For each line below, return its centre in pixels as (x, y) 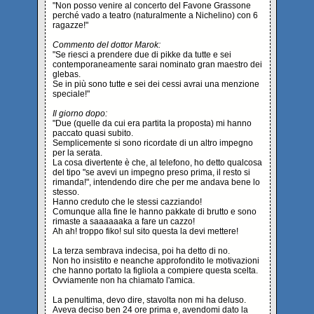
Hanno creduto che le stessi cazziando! (127, 202)
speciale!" (71, 94)
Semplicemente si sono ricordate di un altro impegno (153, 143)
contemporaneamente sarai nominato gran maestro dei (157, 64)
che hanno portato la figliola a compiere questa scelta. (155, 270)
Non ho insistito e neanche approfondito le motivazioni (156, 260)
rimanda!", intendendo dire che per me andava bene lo (156, 182)
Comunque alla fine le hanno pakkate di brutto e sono (155, 211)
